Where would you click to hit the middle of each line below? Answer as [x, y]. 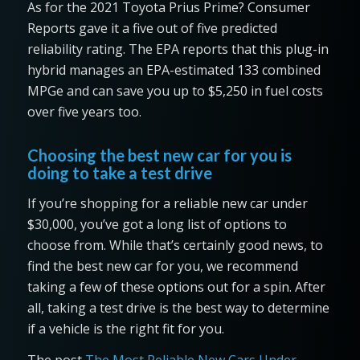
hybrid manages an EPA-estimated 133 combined [174, 70]
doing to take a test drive [119, 172]
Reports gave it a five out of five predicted [152, 28]
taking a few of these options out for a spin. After [176, 286]
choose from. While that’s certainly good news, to [175, 245]
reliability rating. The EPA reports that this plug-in [178, 49]
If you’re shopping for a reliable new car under [167, 203]
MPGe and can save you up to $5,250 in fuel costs [175, 90]
